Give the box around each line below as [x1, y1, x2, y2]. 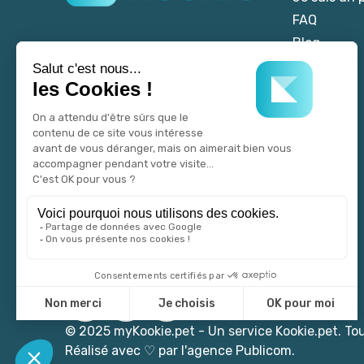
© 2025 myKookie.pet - [65, 323, 205, 339]
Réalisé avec [65, 343, 144, 358]
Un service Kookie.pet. [208, 323, 341, 339]
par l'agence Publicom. [155, 343, 295, 358]
